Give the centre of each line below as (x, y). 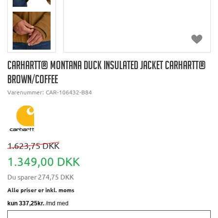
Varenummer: (26, 92)
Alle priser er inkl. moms (41, 190)
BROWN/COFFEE (33, 81)
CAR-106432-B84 (69, 92)
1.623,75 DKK (33, 145)
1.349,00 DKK (44, 162)
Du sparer (22, 177)
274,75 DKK (55, 177)
